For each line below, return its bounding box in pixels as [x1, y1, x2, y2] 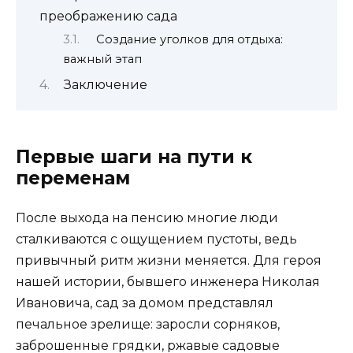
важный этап [63, 52, 142, 67]
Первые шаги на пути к [16, 145, 252, 168]
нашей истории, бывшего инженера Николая [16, 273, 320, 289]
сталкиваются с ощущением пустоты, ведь [16, 231, 297, 247]
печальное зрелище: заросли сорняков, [16, 316, 280, 332]
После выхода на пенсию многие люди [16, 210, 278, 225]
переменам [16, 166, 130, 189]
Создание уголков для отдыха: [95, 32, 283, 47]
